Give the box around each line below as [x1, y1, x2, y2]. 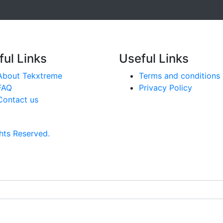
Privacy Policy [139, 83, 192, 93]
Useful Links [119, 51, 189, 66]
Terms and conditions [139, 71, 220, 81]
